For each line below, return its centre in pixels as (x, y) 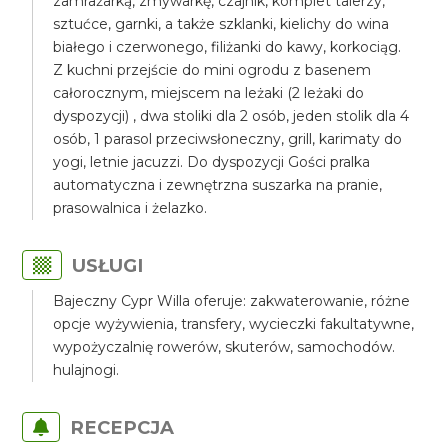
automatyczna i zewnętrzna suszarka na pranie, (218, 185)
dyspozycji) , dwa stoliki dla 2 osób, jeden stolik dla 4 (231, 116)
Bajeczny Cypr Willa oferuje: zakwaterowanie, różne (232, 301)
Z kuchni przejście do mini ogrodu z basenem (212, 70)
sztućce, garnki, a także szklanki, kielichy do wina (221, 24)
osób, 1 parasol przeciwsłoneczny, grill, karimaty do (228, 139)
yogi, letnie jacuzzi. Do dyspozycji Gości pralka (212, 162)
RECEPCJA (122, 427)
